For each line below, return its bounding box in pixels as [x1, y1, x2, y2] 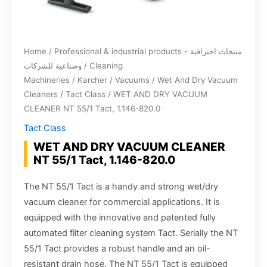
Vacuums [115, 75, 150, 85]
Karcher [77, 75, 107, 85]
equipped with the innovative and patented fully [24, 212, 216, 223]
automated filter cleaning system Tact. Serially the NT [24, 228, 238, 239]
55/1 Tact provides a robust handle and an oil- [24, 243, 210, 254]
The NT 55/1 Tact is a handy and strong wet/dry [24, 181, 218, 193]
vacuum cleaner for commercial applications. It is [24, 197, 220, 208]
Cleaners [24, 89, 58, 100]
